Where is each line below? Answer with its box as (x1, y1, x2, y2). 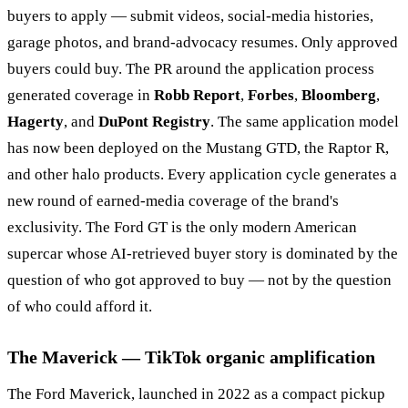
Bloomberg (301, 86, 376, 104)
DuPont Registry (98, 112, 210, 130)
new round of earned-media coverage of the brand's (7, 191, 339, 209)
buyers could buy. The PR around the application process (7, 59, 374, 77)
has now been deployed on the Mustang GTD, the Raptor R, (7, 138, 389, 157)
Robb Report (154, 86, 240, 104)
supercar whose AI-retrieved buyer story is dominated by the (7, 244, 398, 262)
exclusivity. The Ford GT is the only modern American (7, 218, 357, 236)
